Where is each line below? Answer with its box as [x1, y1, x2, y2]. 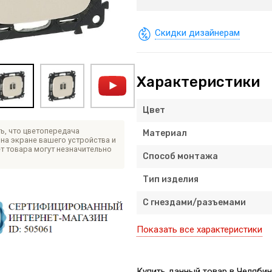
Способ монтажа [142, 151, 218, 161]
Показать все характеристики [136, 223, 262, 235]
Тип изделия [142, 174, 199, 185]
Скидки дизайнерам [154, 27, 240, 38]
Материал [142, 127, 187, 138]
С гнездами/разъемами [142, 197, 246, 208]
